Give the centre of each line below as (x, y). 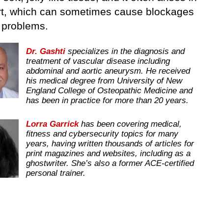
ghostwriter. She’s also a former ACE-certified (110, 164)
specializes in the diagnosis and (126, 51)
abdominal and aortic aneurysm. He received (108, 71)
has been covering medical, (130, 124)
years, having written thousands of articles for (110, 144)
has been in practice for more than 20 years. (107, 100)
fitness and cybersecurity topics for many (102, 134)
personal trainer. (58, 173)
